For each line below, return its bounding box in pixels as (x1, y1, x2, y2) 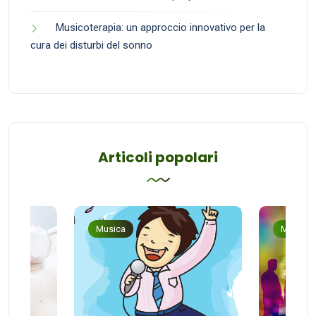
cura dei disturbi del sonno (30, 39, 152, 52)
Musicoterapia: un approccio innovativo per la (56, 21, 265, 35)
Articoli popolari (98, 147, 218, 168)
